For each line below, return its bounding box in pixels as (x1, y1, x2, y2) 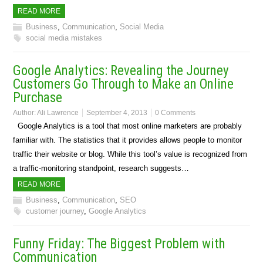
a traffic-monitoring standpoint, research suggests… (13, 163, 190, 173)
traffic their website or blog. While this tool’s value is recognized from (13, 149, 248, 159)
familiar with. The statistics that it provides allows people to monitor (13, 135, 242, 144)
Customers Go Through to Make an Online (13, 76, 234, 92)
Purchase (13, 89, 63, 106)
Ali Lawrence (37, 108, 79, 117)
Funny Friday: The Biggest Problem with (13, 235, 225, 252)
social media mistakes (26, 33, 103, 42)
